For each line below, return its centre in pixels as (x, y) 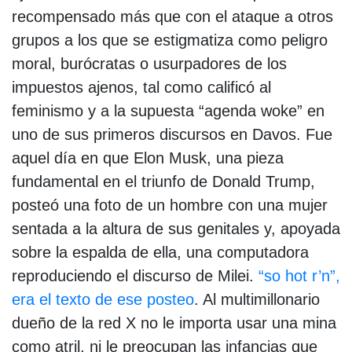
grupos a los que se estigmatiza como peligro (170, 40)
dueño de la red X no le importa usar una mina (174, 323)
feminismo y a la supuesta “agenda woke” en (168, 110)
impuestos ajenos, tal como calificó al (141, 87)
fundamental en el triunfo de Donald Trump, (163, 181)
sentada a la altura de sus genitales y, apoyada (176, 228)
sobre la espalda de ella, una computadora (160, 252)
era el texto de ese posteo (103, 299)
